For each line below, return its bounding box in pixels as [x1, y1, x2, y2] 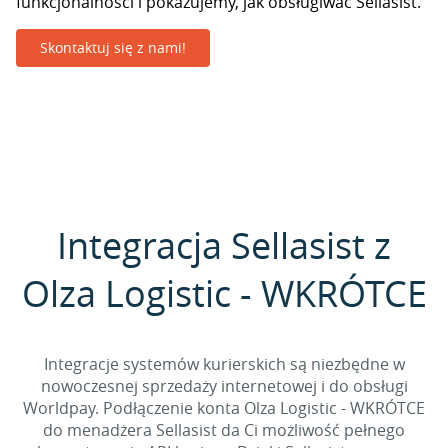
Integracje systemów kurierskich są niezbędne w [43, 353, 405, 375]
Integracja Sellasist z [57, 221, 391, 269]
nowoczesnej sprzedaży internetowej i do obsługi [40, 375, 408, 397]
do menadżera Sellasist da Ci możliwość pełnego [43, 419, 405, 441]
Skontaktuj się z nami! [40, 38, 186, 57]
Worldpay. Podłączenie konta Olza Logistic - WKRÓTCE [23, 397, 425, 419]
